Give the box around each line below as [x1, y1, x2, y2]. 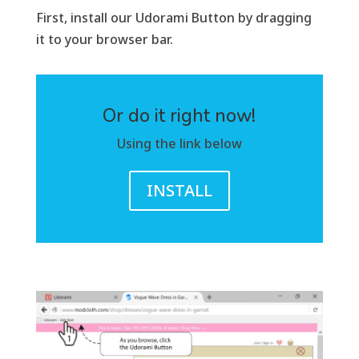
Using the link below [116, 134, 242, 152]
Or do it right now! [103, 103, 256, 128]
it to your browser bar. [35, 30, 173, 48]
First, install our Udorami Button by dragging [35, 8, 312, 26]
